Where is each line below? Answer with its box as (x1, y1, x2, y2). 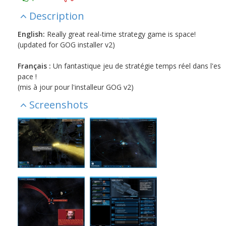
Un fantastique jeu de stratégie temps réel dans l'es (50, 61, 221, 71)
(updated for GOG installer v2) (17, 40, 115, 50)
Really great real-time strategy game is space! (44, 29, 196, 39)
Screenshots (29, 98, 88, 112)
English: (17, 29, 45, 39)
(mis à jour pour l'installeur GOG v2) (17, 82, 134, 92)
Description (29, 9, 84, 23)
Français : (17, 61, 51, 71)
